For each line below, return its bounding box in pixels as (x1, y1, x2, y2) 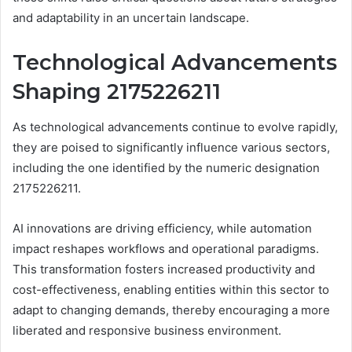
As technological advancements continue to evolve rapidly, (13, 119, 338, 134)
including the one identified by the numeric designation (13, 159, 320, 175)
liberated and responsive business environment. (13, 322, 281, 338)
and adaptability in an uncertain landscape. (13, 10, 249, 25)
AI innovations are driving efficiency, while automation (13, 220, 312, 236)
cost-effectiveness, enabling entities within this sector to (13, 281, 329, 297)
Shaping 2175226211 (13, 79, 221, 104)
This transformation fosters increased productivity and (13, 261, 315, 277)
